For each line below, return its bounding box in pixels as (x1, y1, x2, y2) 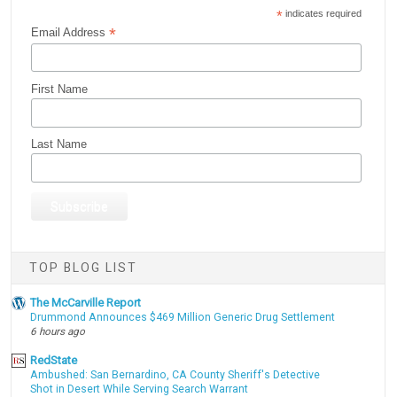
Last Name (31, 137, 88, 152)
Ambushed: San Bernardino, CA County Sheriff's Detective (30, 369, 321, 382)
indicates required (283, 7, 362, 19)
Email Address (31, 25, 110, 39)
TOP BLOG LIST (29, 261, 138, 276)
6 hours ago (30, 324, 86, 338)
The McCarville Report (30, 295, 142, 309)
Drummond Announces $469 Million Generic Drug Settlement (30, 310, 336, 323)
